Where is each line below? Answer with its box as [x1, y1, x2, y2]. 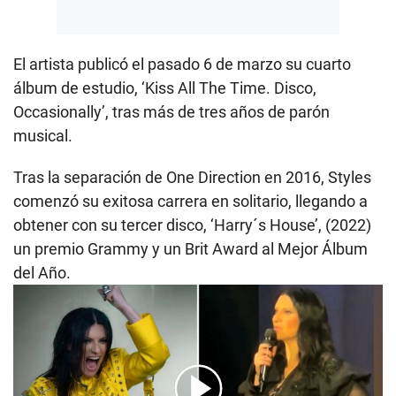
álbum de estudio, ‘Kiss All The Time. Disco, [13, 78, 316, 97]
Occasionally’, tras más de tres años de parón [13, 102, 330, 121]
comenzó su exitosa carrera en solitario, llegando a [13, 191, 368, 210]
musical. [13, 126, 72, 145]
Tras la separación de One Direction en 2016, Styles [13, 167, 371, 187]
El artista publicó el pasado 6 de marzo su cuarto [13, 54, 351, 73]
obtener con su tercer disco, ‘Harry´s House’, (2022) [13, 215, 371, 234]
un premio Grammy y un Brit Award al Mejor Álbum [13, 239, 368, 258]
